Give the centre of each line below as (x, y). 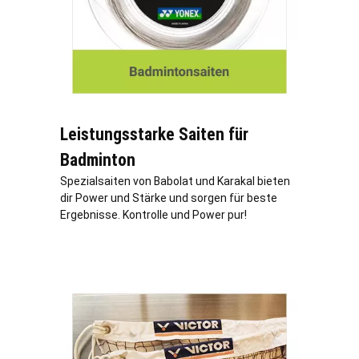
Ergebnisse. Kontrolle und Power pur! (153, 215)
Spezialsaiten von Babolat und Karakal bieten (175, 182)
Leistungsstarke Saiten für (154, 135)
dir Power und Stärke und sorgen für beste (169, 198)
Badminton (98, 160)
